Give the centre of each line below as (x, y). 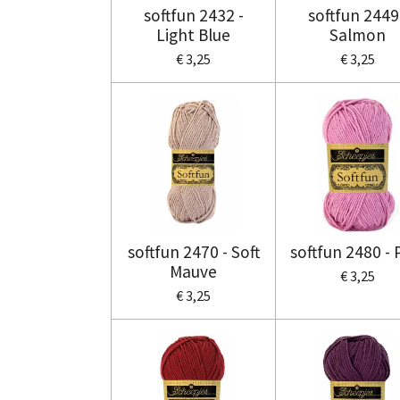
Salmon (358, 34)
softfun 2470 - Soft (193, 251)
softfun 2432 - (193, 15)
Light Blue (193, 34)
